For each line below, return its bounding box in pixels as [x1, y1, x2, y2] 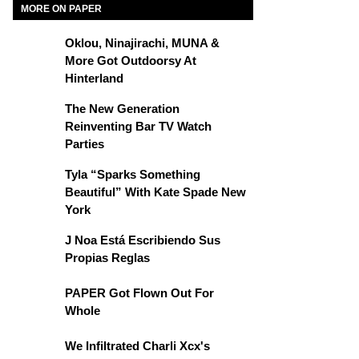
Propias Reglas [65, 251, 150, 264]
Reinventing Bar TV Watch [65, 119, 212, 133]
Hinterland [65, 71, 123, 85]
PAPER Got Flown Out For [65, 286, 214, 300]
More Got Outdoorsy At [65, 54, 196, 67]
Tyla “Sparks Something [65, 167, 200, 181]
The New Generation [65, 102, 179, 115]
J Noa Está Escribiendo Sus [65, 233, 220, 247]
